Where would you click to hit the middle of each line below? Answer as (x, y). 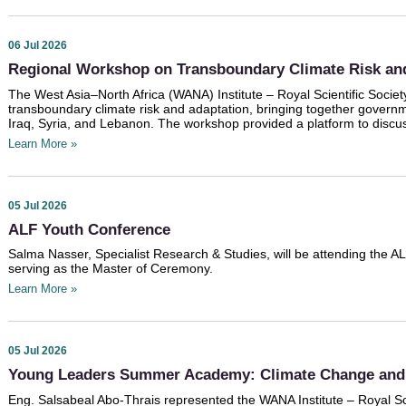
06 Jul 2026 (38, 46)
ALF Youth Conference (89, 229)
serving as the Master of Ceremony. (111, 269)
